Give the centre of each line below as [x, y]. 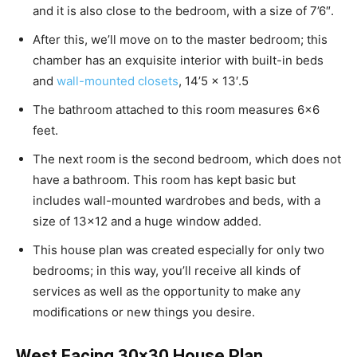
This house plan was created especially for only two [178, 249]
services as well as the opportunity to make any [167, 291]
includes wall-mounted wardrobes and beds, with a [177, 200]
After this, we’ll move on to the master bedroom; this [180, 39]
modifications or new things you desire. [144, 312]
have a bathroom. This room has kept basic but [164, 179]
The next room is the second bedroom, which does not [187, 159]
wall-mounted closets [118, 80]
